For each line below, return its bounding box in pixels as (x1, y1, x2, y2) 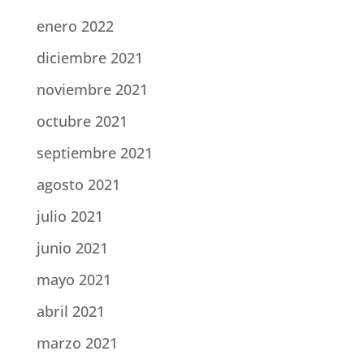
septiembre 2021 (36, 143, 153, 163)
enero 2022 (36, 16, 114, 37)
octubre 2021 (36, 111, 128, 132)
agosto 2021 (36, 175, 120, 195)
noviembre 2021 (36, 80, 148, 100)
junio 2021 (36, 238, 108, 258)
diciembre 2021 (36, 48, 143, 68)
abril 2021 (36, 301, 105, 322)
